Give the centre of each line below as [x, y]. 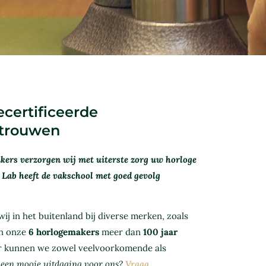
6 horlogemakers [64, 232]
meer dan [121, 232]
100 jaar [160, 232]
